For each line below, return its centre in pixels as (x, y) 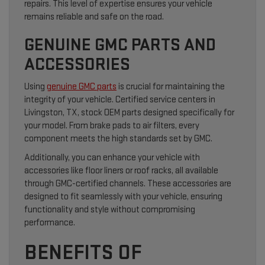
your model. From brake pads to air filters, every (112, 126)
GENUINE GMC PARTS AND (120, 45)
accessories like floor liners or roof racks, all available (121, 171)
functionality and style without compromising (110, 210)
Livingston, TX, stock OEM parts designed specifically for (129, 113)
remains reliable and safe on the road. (95, 17)
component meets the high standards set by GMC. (119, 139)
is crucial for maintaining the (171, 87)
